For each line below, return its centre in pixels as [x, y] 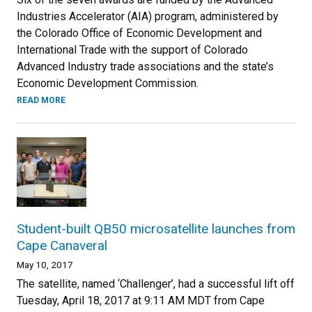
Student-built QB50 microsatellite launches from [156, 228]
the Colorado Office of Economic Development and [139, 33]
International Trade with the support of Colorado [132, 49]
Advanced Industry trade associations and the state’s [145, 66]
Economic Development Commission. [108, 83]
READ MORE [41, 100]
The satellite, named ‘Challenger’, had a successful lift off [156, 283]
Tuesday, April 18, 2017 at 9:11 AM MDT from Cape [141, 300]
